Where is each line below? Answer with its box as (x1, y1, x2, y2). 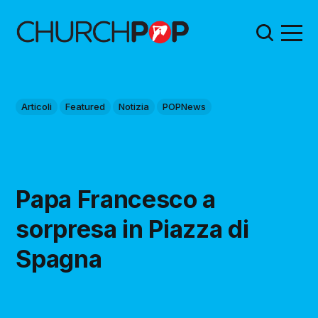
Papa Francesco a (16, 184, 216, 214)
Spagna (16, 243, 102, 273)
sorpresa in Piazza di (16, 214, 249, 243)
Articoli (21, 100, 53, 112)
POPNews (163, 100, 207, 112)
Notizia (119, 100, 150, 112)
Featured (65, 100, 106, 112)
